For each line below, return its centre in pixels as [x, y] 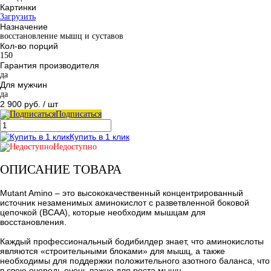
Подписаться [79, 114]
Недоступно [75, 146]
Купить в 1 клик [100, 136]
